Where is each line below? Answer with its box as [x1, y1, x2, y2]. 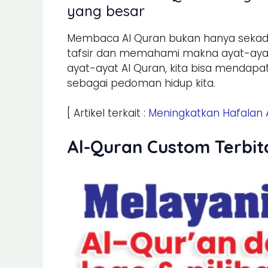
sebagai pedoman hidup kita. [67, 75, 215, 90]
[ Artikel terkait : [67, 106, 148, 120]
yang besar [67, 1, 145, 20]
